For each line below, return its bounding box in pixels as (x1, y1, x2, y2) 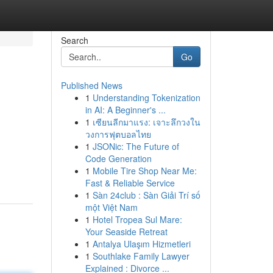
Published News (60, 79, 122, 91)
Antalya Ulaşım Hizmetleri (92, 238, 191, 250)
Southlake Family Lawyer (92, 250, 190, 262)
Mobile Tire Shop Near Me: (92, 165, 197, 177)
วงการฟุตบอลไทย (85, 128, 151, 140)
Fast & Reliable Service (85, 177, 175, 189)
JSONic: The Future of (92, 140, 179, 152)
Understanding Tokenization (92, 91, 200, 104)
